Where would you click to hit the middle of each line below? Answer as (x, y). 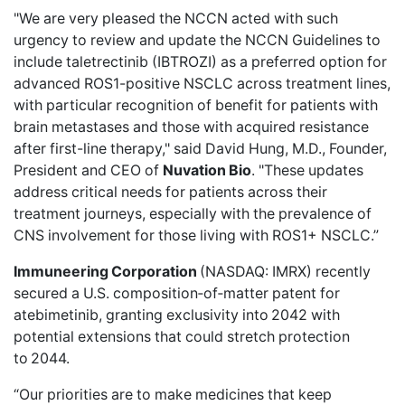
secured (41, 293)
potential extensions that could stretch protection (182, 336)
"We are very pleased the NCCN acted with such (176, 18)
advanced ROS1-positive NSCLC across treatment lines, (202, 83)
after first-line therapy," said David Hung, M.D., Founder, (200, 148)
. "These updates (307, 170)
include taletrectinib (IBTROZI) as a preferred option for (200, 61)
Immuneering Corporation (107, 271)
